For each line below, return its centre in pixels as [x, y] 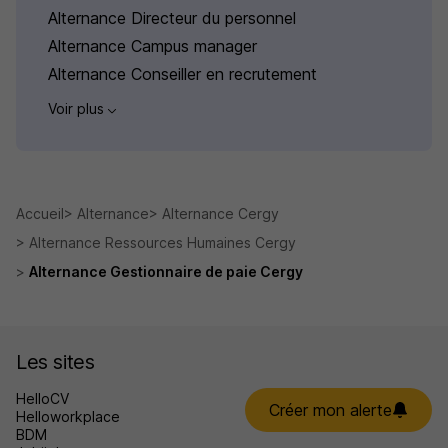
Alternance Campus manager [152, 46]
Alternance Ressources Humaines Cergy [162, 242]
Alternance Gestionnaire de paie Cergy [166, 271]
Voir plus [78, 109]
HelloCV [42, 398]
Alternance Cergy [220, 213]
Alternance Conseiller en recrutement [182, 74]
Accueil [40, 213]
